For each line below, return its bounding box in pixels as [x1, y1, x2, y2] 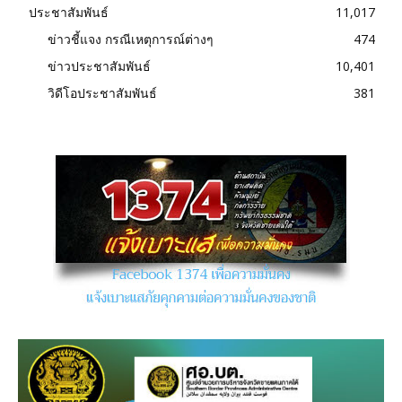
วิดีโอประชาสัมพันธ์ [48, 83, 157, 101]
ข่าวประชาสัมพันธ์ [48, 57, 151, 74]
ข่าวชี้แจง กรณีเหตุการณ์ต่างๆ [48, 30, 214, 48]
